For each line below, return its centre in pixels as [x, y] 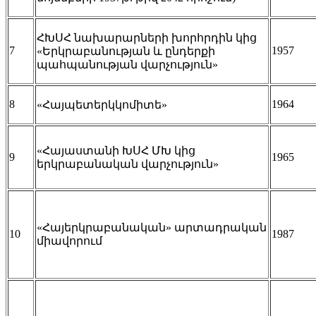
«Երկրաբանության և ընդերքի [126, 51]
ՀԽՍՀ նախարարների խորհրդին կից [147, 37]
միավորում [69, 241]
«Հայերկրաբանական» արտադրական [152, 227]
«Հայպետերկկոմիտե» [102, 104]
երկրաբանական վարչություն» [128, 164]
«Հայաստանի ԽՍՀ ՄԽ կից [116, 150]
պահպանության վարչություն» [127, 64]
